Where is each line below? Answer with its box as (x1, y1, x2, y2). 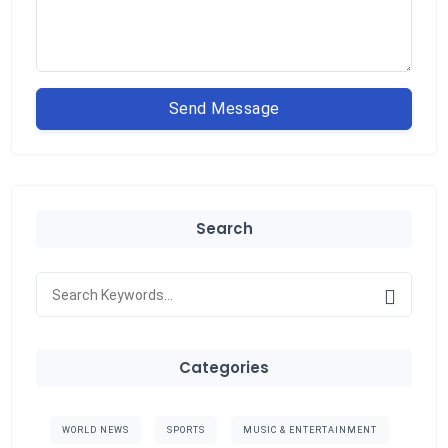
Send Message (168, 99, 280, 119)
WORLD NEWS (61, 425, 129, 436)
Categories (179, 357, 269, 379)
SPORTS (166, 425, 205, 436)
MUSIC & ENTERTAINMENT (242, 425, 377, 436)
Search (195, 218, 253, 240)
